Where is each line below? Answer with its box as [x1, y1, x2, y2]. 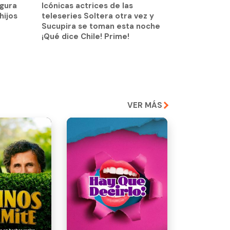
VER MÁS [127, 100, 162, 111]
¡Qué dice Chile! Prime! [42, 31, 129, 42]
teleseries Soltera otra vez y [42, 11, 154, 22]
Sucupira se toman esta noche [42, 21, 160, 32]
